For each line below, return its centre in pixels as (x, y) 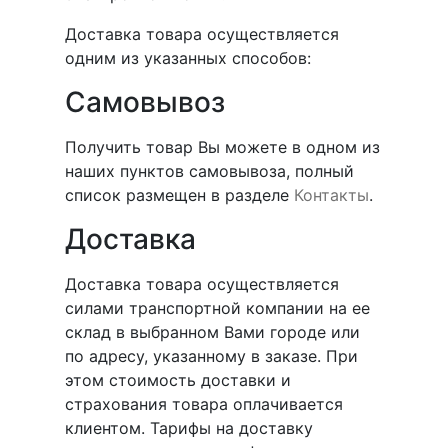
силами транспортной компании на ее (217, 308)
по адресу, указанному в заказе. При (211, 356)
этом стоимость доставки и (177, 380)
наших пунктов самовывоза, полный (209, 171)
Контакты (331, 195)
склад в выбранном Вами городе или (212, 332)
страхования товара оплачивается (203, 404)
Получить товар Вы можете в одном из (222, 147)
